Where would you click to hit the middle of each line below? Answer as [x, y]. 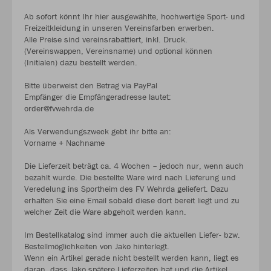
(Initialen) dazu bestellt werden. [81, 63]
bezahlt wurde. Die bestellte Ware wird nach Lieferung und [130, 178]
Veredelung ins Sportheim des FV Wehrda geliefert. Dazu [126, 189]
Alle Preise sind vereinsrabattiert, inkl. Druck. [106, 40]
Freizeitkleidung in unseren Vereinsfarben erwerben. [119, 28]
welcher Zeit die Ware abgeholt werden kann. [105, 212]
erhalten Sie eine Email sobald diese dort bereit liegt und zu [132, 201]
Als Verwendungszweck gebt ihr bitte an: [98, 132]
